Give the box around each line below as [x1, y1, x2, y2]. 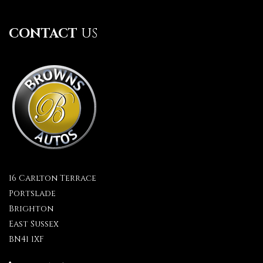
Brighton [9, 203, 53, 214]
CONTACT [9, 25, 77, 42]
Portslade [9, 188, 56, 199]
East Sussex [9, 218, 59, 230]
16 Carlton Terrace [9, 173, 96, 184]
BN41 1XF [9, 234, 44, 245]
